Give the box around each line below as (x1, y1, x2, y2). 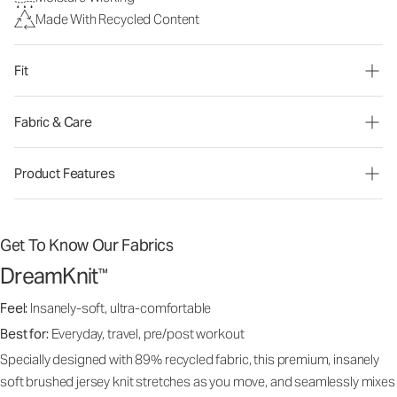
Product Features (14, 165, 115, 182)
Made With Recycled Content (35, 11, 200, 27)
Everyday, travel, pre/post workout (51, 325, 245, 342)
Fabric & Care (14, 113, 93, 130)
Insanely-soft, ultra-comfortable (30, 300, 212, 316)
